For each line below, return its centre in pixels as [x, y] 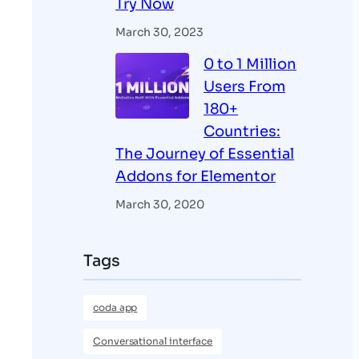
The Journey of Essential [205, 154]
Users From [244, 87]
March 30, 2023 [159, 32]
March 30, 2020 [160, 205]
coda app [115, 307]
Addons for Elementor [196, 177]
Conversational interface [153, 341]
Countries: [242, 132]
